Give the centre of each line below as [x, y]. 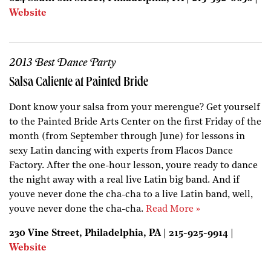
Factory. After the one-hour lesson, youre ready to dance [133, 165]
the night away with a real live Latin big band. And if [124, 180]
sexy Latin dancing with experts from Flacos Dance [121, 151]
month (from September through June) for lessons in [127, 136]
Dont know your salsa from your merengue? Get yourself [135, 107]
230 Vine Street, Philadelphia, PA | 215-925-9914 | [121, 233]
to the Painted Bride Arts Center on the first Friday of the [135, 122]
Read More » [173, 209]
